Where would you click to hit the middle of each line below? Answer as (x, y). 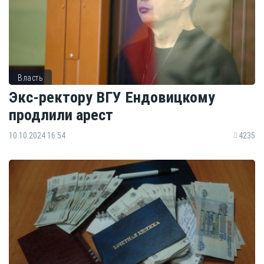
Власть (30, 77)
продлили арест (61, 115)
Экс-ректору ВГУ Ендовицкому (112, 97)
